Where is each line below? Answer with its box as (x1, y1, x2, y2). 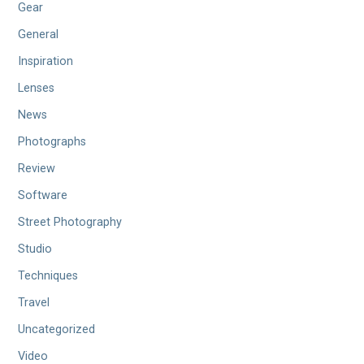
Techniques (18, 269, 79, 284)
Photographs (18, 135, 87, 149)
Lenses (18, 81, 55, 96)
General (18, 28, 59, 42)
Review (18, 162, 56, 176)
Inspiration (18, 54, 74, 69)
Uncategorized (18, 323, 96, 337)
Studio (18, 242, 53, 257)
